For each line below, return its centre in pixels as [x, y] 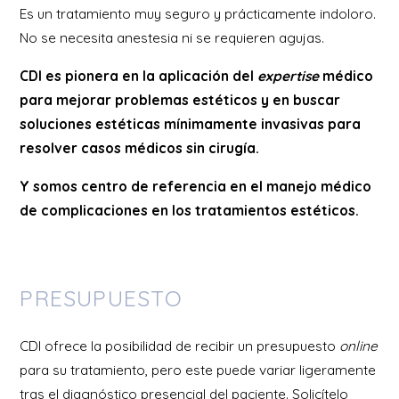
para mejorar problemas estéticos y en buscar [180, 101]
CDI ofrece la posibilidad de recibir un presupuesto [180, 346]
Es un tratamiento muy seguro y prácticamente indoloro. [198, 14]
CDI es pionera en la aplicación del [139, 77]
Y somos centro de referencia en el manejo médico [196, 187]
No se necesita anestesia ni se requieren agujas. [172, 38]
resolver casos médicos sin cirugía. [140, 149]
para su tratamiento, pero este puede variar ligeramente [198, 370]
